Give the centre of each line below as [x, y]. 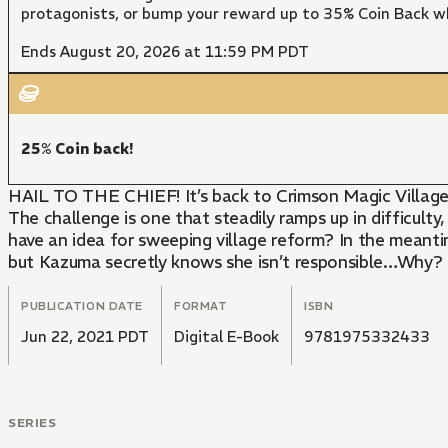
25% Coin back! [77, 148]
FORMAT [201, 305]
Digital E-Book [226, 336]
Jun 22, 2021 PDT [85, 336]
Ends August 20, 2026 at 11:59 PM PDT [165, 51]
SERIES [32, 422]
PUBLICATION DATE [82, 305]
